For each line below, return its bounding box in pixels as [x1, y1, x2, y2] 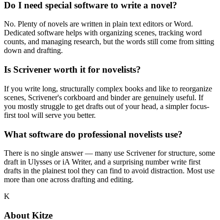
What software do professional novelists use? [4, 129, 183, 139]
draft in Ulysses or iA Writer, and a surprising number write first [4, 158, 200, 166]
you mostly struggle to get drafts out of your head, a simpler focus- [4, 102, 209, 110]
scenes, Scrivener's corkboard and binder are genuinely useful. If [4, 93, 203, 102]
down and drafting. [4, 46, 63, 55]
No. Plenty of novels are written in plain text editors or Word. [4, 20, 193, 28]
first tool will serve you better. [4, 110, 96, 119]
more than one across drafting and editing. [4, 175, 134, 184]
